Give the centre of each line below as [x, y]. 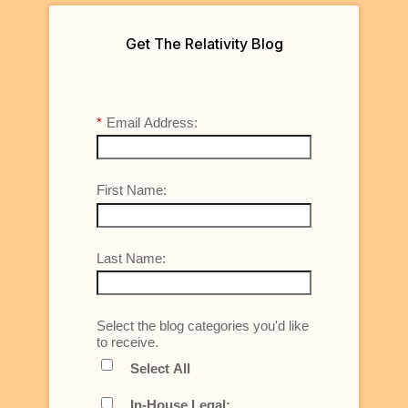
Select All [160, 368]
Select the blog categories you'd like [203, 326]
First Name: [132, 190]
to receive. [127, 342]
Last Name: [131, 258]
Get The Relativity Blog [204, 44]
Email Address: [152, 122]
